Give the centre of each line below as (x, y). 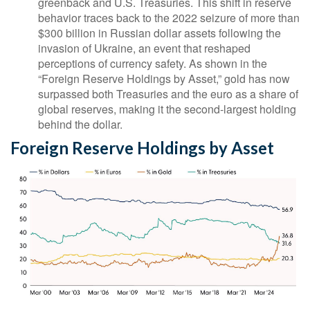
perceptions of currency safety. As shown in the (153, 64)
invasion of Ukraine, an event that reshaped (144, 48)
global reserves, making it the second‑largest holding (167, 109)
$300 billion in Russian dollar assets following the (159, 33)
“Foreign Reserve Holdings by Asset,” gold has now (164, 79)
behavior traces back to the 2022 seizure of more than (169, 18)
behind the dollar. (80, 125)
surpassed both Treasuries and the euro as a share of (168, 94)
